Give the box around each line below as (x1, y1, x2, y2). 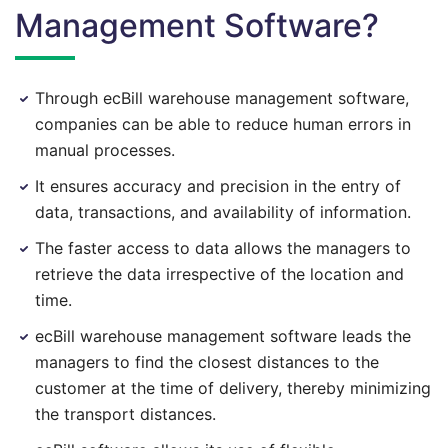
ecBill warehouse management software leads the (35, 326, 411, 346)
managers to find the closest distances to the (35, 352, 379, 372)
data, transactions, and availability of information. (35, 202, 411, 222)
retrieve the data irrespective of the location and (35, 264, 404, 284)
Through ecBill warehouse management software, (35, 88, 409, 108)
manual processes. (35, 140, 175, 160)
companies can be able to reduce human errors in (35, 114, 411, 134)
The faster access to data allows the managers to (35, 238, 411, 258)
